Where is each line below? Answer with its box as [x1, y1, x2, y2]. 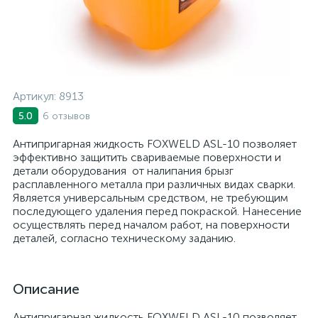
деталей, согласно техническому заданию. [13, 231, 236, 245]
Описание [13, 280, 79, 297]
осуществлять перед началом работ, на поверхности [13, 218, 290, 231]
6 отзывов [43, 109, 90, 122]
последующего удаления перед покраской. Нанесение [13, 204, 302, 218]
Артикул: [13, 89, 59, 103]
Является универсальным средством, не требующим [13, 191, 288, 204]
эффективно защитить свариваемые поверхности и [13, 150, 281, 164]
